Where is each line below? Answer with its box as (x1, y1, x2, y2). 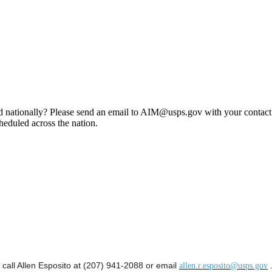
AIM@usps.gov (140, 106, 202, 117)
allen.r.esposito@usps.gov (179, 261, 268, 271)
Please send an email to (50, 106, 140, 117)
